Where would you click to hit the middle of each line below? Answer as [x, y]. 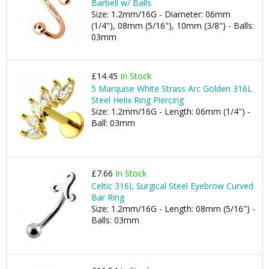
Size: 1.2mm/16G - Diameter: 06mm [161, 14]
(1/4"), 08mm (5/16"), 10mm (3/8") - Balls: [173, 26]
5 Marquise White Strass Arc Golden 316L [172, 89]
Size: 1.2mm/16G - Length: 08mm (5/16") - [173, 209]
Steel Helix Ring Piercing [138, 100]
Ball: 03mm [113, 123]
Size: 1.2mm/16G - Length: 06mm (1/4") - [171, 111]
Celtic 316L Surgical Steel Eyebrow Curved [172, 186]
